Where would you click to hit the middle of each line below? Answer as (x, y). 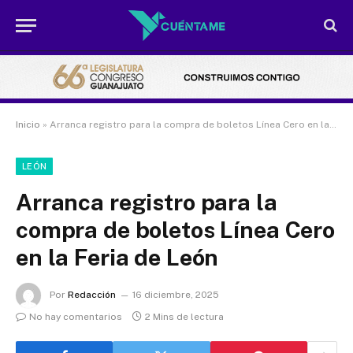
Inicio (28, 125)
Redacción (92, 295)
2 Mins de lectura (184, 317)
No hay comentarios (76, 317)
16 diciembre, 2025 (176, 295)
